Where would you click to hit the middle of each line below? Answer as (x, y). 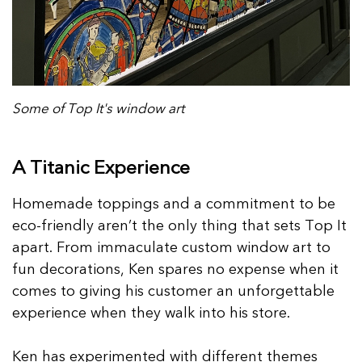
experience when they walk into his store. (151, 313)
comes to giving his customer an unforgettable (173, 291)
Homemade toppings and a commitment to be (174, 204)
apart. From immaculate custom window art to (171, 247)
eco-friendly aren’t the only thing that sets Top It (179, 225)
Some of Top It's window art (98, 108)
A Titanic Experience (101, 168)
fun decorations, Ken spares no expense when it (175, 269)
